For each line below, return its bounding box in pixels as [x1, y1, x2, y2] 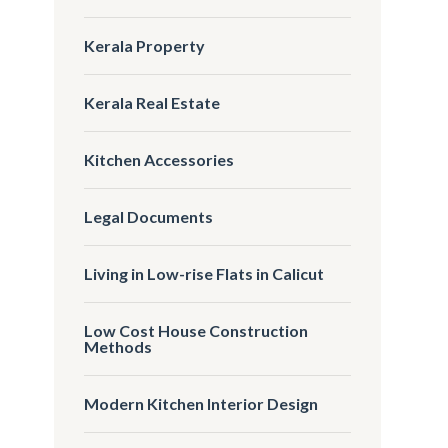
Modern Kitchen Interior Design [84, 393, 319, 413]
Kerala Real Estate [84, 92, 221, 112]
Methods [84, 336, 153, 356]
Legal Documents [84, 206, 214, 226]
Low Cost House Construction [84, 320, 309, 340]
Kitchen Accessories [84, 149, 235, 169]
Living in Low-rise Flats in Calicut [84, 263, 325, 283]
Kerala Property [84, 35, 206, 55]
